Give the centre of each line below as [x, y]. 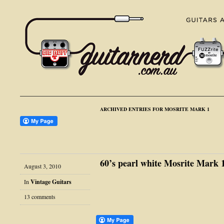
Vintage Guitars [51, 181]
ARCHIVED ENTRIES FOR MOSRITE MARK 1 [155, 109]
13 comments [40, 197]
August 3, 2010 [42, 166]
